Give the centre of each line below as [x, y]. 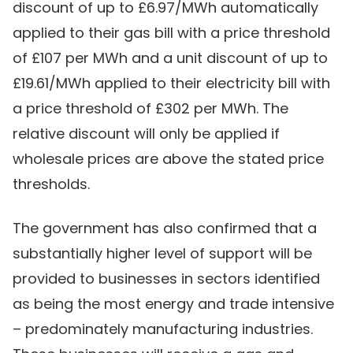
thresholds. [51, 184]
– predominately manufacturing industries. [163, 329]
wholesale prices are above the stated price [168, 159]
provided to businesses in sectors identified [166, 279]
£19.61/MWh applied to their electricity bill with [171, 83]
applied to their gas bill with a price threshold [171, 33]
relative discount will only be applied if [146, 134]
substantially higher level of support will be [162, 253]
